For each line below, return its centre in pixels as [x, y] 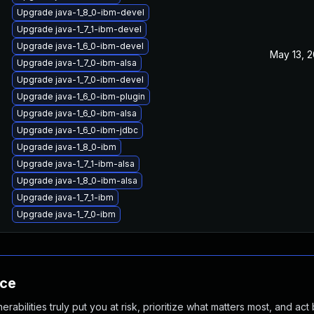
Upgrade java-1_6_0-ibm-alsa [77, 113]
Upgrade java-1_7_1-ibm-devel [79, 29]
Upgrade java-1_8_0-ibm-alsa [77, 180]
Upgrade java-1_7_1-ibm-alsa [76, 164]
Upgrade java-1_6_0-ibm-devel [80, 46]
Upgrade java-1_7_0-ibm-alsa [77, 63]
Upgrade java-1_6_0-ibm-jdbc [77, 130]
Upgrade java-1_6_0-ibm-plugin [81, 96]
